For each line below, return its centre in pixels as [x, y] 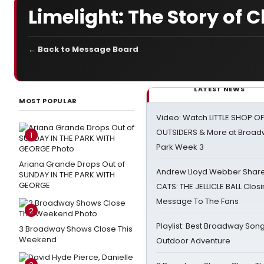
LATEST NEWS [220, 89]
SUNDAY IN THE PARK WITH [67, 175]
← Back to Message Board [83, 49]
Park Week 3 [180, 147]
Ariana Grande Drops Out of [72, 164]
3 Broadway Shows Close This [76, 229]
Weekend [38, 240]
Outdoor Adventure [193, 241]
